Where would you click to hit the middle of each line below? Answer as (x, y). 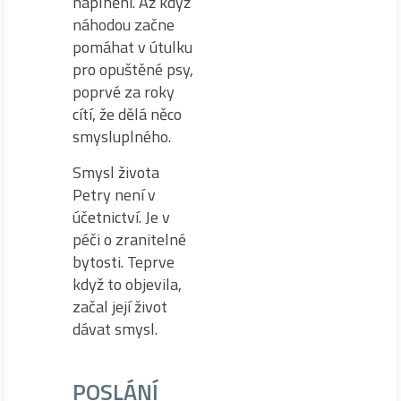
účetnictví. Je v (121, 217)
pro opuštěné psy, (133, 70)
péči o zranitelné (129, 239)
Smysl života (116, 172)
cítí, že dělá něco (127, 115)
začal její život (120, 306)
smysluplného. (122, 137)
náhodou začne (124, 25)
